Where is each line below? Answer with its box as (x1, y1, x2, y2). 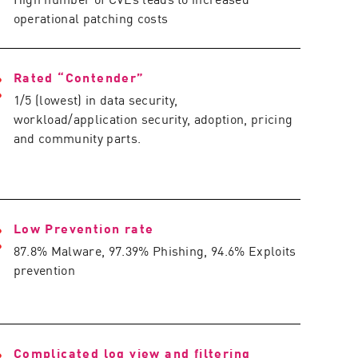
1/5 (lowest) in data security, (13, 89, 178, 109)
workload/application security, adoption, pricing (13, 109, 293, 128)
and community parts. (13, 128, 141, 147)
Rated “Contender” (13, 67, 145, 86)
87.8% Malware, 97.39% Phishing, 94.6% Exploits (13, 241, 296, 260)
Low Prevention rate (13, 218, 154, 237)
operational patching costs (13, 8, 169, 27)
